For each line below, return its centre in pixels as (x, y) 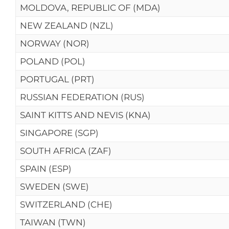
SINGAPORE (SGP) (59, 133)
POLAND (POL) (53, 61)
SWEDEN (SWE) (54, 187)
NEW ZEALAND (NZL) (67, 26)
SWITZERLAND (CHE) (66, 204)
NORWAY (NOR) (55, 43)
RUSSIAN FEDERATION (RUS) (82, 97)
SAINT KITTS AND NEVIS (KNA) (85, 115)
